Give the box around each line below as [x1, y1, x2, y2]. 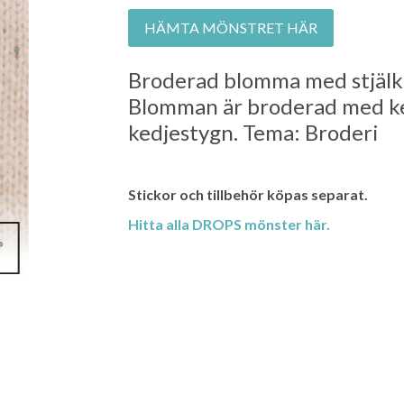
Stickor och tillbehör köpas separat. [128, 186, 369, 204]
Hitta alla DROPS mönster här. [128, 216, 331, 234]
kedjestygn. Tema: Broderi [128, 119, 380, 146]
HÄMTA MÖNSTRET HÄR [144, 19, 318, 37]
